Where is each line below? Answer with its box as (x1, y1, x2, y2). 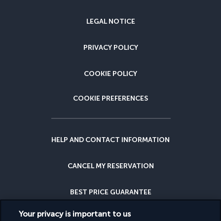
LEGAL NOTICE (86, 17, 135, 26)
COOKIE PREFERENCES (73, 94, 148, 103)
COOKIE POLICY (84, 70, 137, 78)
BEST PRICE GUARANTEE (70, 188, 151, 196)
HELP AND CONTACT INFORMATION (51, 136, 170, 144)
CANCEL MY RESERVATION (67, 162, 154, 170)
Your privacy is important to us (19, 209, 131, 219)
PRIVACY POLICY (83, 43, 138, 52)
